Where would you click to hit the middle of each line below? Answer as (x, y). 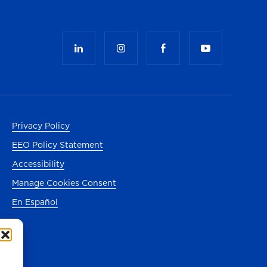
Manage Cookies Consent (64, 183)
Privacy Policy (41, 126)
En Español (35, 202)
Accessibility (38, 164)
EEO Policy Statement (57, 145)
